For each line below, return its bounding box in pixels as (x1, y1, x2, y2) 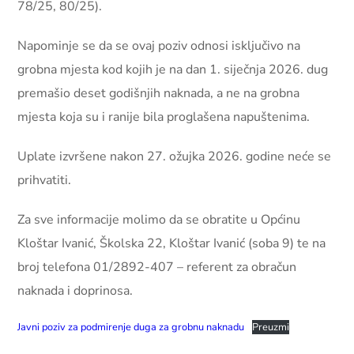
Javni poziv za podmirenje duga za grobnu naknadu (17, 319, 245, 334)
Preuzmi (252, 319, 289, 334)
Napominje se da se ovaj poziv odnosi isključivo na (17, 36, 301, 55)
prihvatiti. (17, 171, 72, 189)
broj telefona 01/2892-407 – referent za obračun (17, 258, 297, 276)
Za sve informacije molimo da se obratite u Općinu (17, 210, 301, 228)
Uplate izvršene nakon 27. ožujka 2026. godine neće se (17, 147, 332, 165)
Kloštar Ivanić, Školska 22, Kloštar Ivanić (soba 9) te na (17, 234, 326, 252)
